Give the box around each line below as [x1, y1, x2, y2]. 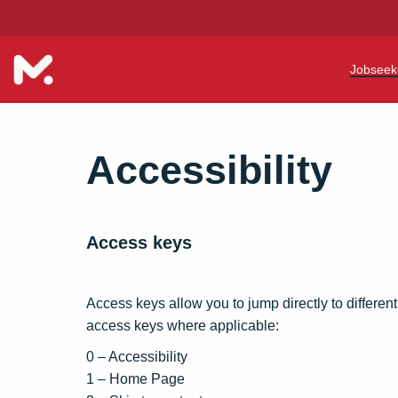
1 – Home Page [86, 371, 185, 386]
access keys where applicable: [86, 318, 279, 333]
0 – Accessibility [86, 349, 187, 364]
